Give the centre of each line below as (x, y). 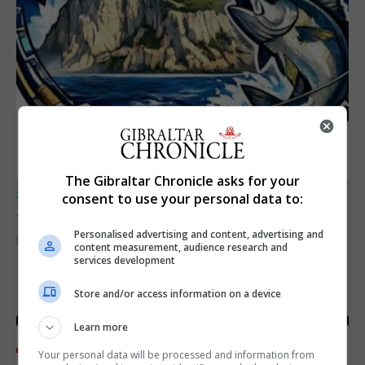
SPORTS (42, 195)
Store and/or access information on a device (178, 293)
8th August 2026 (59, 241)
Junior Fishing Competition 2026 (137, 213)
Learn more (101, 327)
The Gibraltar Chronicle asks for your (182, 181)
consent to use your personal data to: (182, 199)
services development (125, 260)
